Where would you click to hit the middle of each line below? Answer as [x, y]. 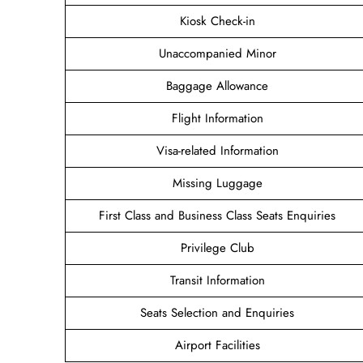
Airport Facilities [217, 345]
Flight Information [217, 118]
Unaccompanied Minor [217, 53]
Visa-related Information [217, 150]
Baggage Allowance [217, 85]
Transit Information [217, 280]
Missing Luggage [217, 183]
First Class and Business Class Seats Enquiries [217, 215]
